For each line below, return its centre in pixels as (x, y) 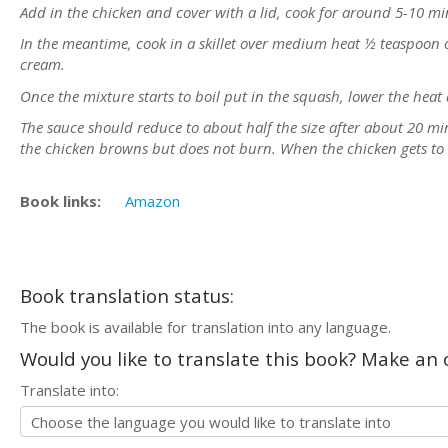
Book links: (60, 200)
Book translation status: (127, 295)
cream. (42, 64)
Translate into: (69, 389)
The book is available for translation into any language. (205, 326)
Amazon (152, 200)
